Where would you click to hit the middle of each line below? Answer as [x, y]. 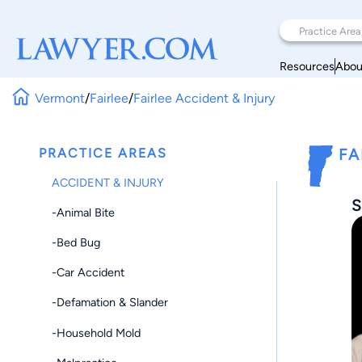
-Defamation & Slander [110, 303]
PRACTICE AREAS [103, 153]
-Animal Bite [83, 212]
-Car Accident [88, 273]
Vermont [60, 98]
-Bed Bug [76, 242]
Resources [307, 66]
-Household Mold [96, 333]
